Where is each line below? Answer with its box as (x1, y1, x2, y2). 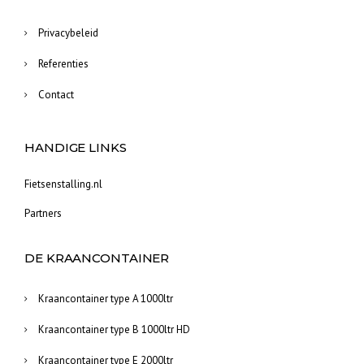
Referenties (38, 56, 89, 71)
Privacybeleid (38, 25, 98, 40)
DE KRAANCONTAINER (24, 249, 170, 266)
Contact (38, 87, 74, 102)
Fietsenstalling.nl (24, 176, 102, 191)
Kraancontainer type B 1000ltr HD (38, 322, 190, 336)
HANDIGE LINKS (24, 139, 127, 155)
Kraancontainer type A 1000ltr (38, 291, 173, 305)
